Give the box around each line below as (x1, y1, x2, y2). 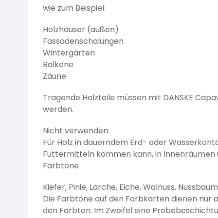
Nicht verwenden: (43, 125, 109, 137)
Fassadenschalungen (43, 36, 124, 47)
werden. (43, 104, 73, 115)
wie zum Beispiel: (43, 2, 106, 14)
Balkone (43, 59, 73, 71)
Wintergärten (43, 47, 95, 59)
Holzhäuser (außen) (43, 24, 119, 36)
